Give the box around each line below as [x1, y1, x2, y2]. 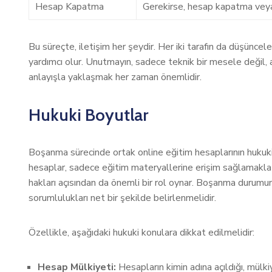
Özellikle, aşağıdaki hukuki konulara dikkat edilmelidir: [29, 226, 254, 239]
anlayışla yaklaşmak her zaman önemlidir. [29, 70, 202, 84]
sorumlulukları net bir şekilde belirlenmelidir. [29, 191, 216, 205]
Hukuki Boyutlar [29, 104, 148, 125]
